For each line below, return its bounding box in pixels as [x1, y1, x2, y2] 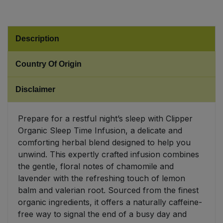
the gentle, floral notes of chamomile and [18, 161, 174, 172]
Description [15, 34, 59, 43]
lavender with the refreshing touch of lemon [18, 173, 185, 184]
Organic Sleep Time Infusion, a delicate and [18, 125, 182, 136]
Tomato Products [10, 69, 69, 77]
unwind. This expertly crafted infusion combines [18, 149, 199, 160]
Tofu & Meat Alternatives [10, 43, 96, 51]
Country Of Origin [15, 60, 82, 69]
